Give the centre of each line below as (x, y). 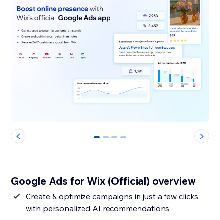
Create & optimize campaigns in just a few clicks (112, 197)
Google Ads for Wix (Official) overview (104, 181)
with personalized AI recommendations (98, 208)
